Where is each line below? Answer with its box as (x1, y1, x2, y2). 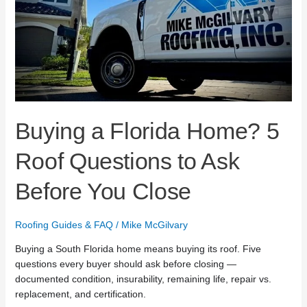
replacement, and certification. (14, 288, 146, 299)
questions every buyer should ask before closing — (14, 258, 236, 269)
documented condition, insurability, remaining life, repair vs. (14, 273, 271, 284)
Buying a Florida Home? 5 (14, 117, 280, 144)
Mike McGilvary (121, 219, 188, 230)
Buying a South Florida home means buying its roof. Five (14, 243, 261, 254)
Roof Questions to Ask (14, 147, 240, 174)
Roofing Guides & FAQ (14, 219, 113, 230)
